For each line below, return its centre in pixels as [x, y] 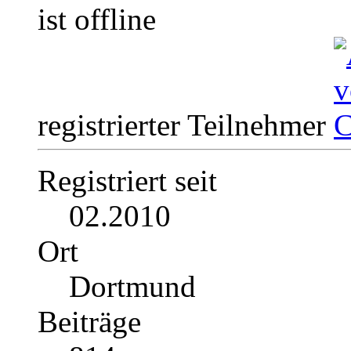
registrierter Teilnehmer [186, 125]
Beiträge [89, 322]
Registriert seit [127, 181]
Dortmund [132, 287]
